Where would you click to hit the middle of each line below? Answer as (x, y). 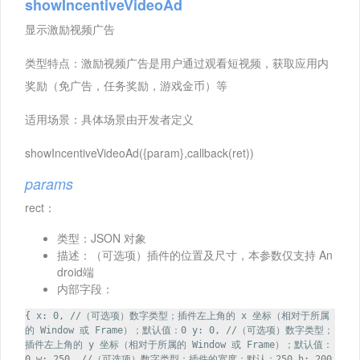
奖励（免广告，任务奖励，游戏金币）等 (126, 86)
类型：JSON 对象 (102, 238)
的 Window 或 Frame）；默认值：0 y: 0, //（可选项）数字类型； (179, 331)
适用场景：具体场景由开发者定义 (109, 119)
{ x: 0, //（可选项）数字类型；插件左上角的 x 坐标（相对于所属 (177, 316)
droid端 (76, 272)
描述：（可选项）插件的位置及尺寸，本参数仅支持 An (195, 255)
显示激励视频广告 (70, 29)
